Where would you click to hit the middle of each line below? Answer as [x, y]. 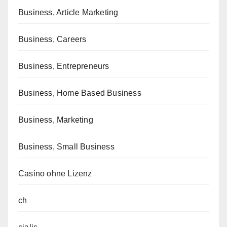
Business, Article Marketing [68, 13]
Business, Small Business [66, 147]
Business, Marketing [56, 120]
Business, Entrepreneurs [64, 66]
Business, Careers [52, 40]
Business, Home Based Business [80, 93]
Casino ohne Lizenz [55, 174]
